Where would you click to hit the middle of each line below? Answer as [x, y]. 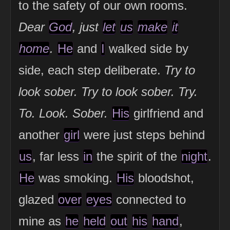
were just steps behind [142, 135]
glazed [38, 200]
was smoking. [75, 178]
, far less [57, 157]
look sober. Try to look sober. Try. [108, 92]
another [41, 135]
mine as [42, 221]
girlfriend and [167, 113]
